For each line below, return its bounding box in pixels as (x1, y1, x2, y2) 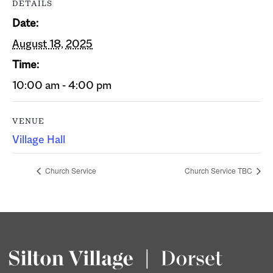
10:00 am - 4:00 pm (12, 78, 112, 93)
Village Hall (12, 132, 65, 147)
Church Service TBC (185, 165, 254, 176)
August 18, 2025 (12, 37, 93, 52)
